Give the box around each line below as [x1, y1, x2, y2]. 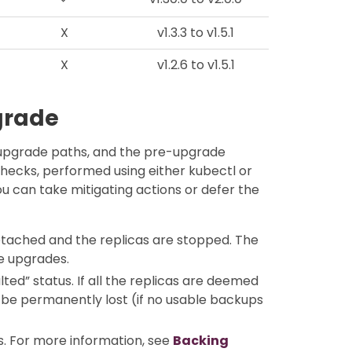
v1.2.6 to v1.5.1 [156, 56, 235, 74]
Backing [173, 331, 229, 350]
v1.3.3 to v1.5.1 [157, 24, 234, 42]
